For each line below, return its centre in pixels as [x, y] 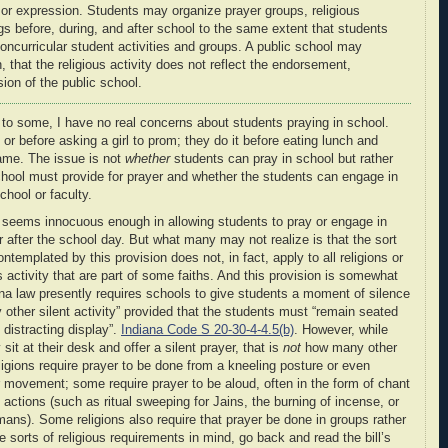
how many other [349, 348]
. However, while [341, 330]
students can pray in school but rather [281, 158]
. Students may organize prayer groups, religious [219, 10]
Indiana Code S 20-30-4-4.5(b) [207, 330]
